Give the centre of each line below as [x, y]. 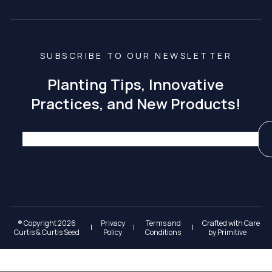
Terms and [163, 223]
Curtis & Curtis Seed [47, 232]
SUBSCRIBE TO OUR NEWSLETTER [136, 55]
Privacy [113, 223]
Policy [113, 232]
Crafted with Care [231, 223]
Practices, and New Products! [136, 103]
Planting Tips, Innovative [136, 84]
